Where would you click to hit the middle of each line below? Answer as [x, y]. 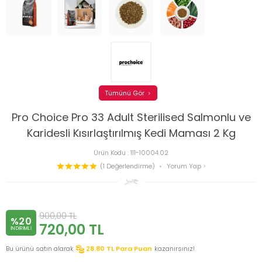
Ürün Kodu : [112, 153]
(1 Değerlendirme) [127, 166]
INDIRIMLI [21, 228]
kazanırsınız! [175, 249]
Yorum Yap [185, 166]
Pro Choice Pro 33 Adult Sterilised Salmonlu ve [131, 118]
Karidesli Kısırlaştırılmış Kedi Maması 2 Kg [131, 133]
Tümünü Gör [125, 93]
